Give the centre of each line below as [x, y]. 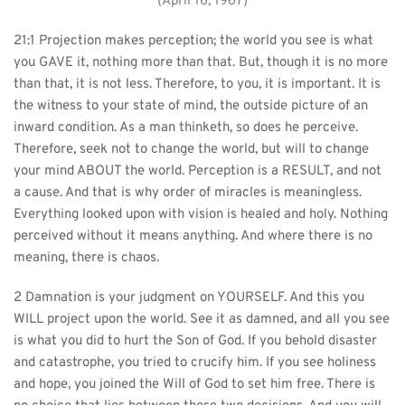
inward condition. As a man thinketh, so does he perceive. [186, 127]
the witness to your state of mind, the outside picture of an [191, 106]
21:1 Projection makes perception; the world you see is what [193, 41]
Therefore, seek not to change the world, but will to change [191, 149]
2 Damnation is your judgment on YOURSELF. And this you [189, 297]
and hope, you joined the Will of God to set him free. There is [194, 384]
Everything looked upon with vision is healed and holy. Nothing [201, 214]
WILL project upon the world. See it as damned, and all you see [202, 319]
